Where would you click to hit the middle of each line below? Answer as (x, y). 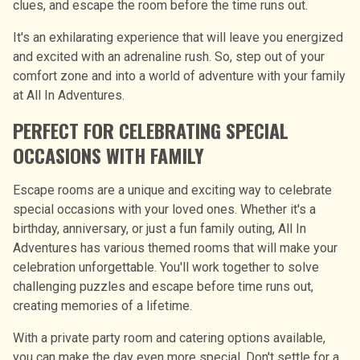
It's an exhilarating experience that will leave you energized (178, 37)
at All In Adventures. (69, 95)
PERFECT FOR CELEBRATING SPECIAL (151, 130)
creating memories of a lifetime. (102, 305)
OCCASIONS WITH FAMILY (108, 155)
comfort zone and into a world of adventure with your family (179, 76)
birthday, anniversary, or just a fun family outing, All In (160, 228)
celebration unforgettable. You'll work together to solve (166, 267)
